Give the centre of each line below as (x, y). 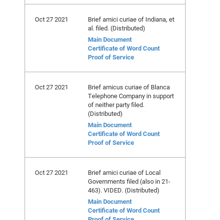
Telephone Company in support (131, 96)
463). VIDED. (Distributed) (124, 190)
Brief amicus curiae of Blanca (129, 87)
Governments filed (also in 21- (129, 181)
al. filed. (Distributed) (117, 28)
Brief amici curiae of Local (124, 172)
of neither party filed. (116, 105)
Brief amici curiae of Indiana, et (131, 19)
